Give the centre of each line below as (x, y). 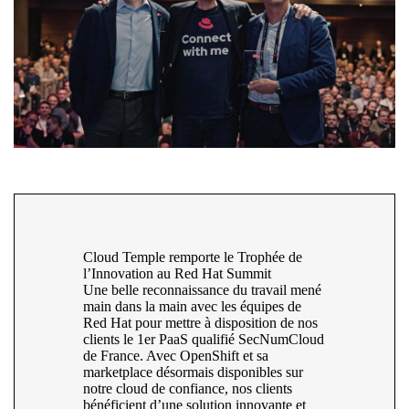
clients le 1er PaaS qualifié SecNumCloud (204, 340)
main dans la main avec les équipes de (192, 307)
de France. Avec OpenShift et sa (176, 356)
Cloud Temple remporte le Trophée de (193, 257)
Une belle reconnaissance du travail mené (202, 290)
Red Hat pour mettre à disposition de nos (200, 323)
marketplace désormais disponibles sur (193, 372)
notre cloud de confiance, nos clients (188, 389)
